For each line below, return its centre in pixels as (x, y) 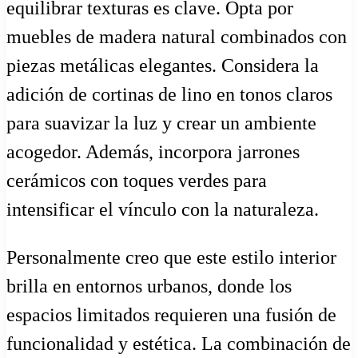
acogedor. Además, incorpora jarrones (153, 152)
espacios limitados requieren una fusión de (171, 315)
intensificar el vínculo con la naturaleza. (163, 210)
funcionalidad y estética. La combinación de (179, 344)
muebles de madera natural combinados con (177, 37)
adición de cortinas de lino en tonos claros (169, 95)
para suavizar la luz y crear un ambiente (161, 123)
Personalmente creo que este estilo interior (171, 258)
